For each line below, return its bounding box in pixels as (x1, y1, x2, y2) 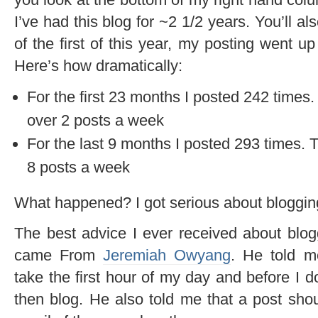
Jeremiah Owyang (103, 246, 231, 264)
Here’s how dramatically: (14, 56, 182, 75)
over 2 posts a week (27, 111, 164, 129)
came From (14, 246, 104, 264)
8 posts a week (27, 158, 130, 176)
